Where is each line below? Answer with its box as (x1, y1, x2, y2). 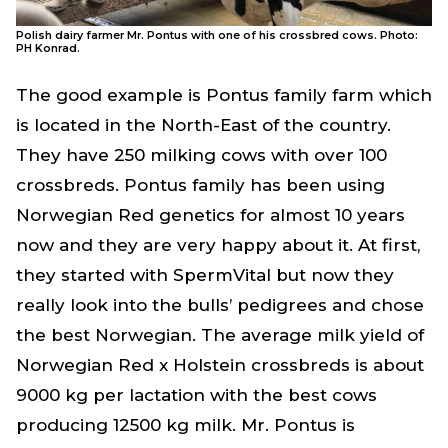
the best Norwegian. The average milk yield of (16, 325, 424, 346)
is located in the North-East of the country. (16, 115, 391, 136)
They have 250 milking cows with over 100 (16, 145, 387, 166)
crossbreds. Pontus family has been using (16, 175, 385, 196)
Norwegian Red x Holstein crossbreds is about (16, 355, 424, 376)
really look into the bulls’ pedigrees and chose (16, 295, 424, 316)
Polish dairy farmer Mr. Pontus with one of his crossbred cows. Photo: (16, 29, 418, 43)
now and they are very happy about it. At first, (16, 235, 420, 256)
